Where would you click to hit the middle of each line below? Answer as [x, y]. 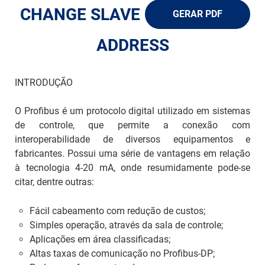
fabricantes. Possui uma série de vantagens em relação [132, 153]
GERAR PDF [198, 14]
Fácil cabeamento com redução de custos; [117, 211]
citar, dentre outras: [54, 182]
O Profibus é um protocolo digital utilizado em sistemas [132, 111]
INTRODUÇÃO [44, 82]
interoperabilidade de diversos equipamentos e [132, 139]
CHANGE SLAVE [80, 14]
